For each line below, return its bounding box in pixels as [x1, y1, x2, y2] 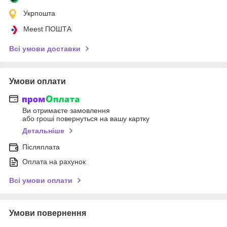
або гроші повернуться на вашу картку [22, 115, 149, 123]
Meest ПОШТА [23, 24, 71, 33]
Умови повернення [9, 209, 86, 218]
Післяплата [22, 143, 60, 152]
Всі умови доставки [9, 44, 81, 53]
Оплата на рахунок [22, 158, 86, 166]
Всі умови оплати [9, 176, 72, 185]
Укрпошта [23, 9, 55, 17]
